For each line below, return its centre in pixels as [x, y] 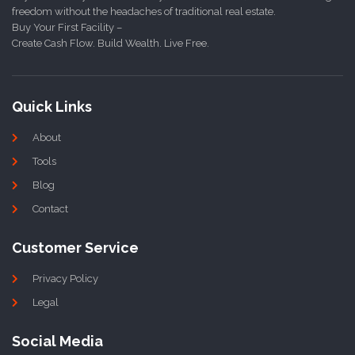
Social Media [57, 342]
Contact [50, 209]
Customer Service [75, 248]
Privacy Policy [65, 279]
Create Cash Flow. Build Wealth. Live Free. [111, 43]
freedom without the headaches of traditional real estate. [144, 11]
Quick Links [52, 107]
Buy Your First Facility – [67, 27]
